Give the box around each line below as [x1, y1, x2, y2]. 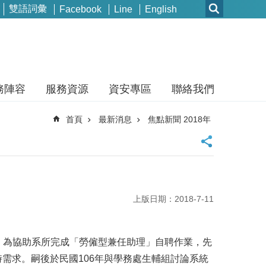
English [145, 4, 177, 14]
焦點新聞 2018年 [148, 115, 211, 124]
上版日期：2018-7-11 [133, 194, 214, 204]
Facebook [59, 4, 102, 14]
